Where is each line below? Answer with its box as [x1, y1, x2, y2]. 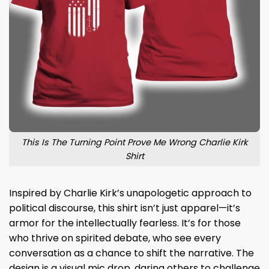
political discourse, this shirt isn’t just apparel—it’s [9, 201, 240, 216]
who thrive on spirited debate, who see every [9, 231, 221, 246]
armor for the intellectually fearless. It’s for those [9, 216, 241, 231]
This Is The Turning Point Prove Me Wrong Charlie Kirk [22, 136, 247, 148]
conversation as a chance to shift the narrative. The [9, 246, 254, 261]
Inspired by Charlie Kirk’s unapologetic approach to [9, 186, 252, 201]
